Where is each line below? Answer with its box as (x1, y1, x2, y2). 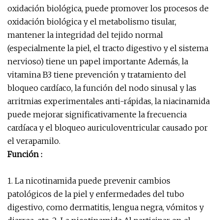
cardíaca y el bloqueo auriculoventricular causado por (7, 123, 208, 133)
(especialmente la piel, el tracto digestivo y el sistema (7, 43, 208, 53)
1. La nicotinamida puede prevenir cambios (7, 176, 170, 186)
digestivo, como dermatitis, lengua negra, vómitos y (7, 202, 204, 212)
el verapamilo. (7, 136, 60, 146)
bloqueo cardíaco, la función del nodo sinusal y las (7, 83, 196, 93)
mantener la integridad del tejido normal (7, 30, 163, 40)
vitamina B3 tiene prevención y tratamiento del (7, 70, 186, 80)
